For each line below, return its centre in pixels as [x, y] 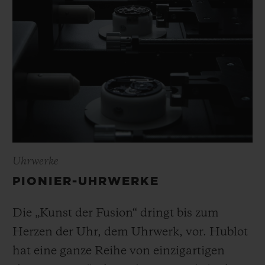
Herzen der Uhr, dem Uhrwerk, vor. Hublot [130, 233]
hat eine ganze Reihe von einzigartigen [119, 252]
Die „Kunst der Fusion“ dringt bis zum [116, 214]
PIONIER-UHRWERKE [86, 182]
